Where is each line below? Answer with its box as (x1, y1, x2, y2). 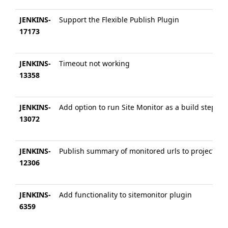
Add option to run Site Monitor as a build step (59, 102, 216, 112)
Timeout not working (59, 59, 130, 68)
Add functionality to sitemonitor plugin (59, 190, 192, 199)
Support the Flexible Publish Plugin (59, 15, 179, 24)
